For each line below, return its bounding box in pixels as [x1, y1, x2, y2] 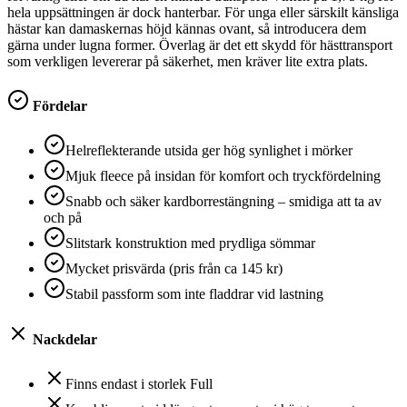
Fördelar [29, 98, 87, 114]
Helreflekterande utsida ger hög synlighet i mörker [65, 143, 352, 159]
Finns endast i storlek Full [65, 375, 213, 392]
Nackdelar [29, 331, 97, 347]
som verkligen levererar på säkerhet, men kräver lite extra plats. [7, 53, 368, 69]
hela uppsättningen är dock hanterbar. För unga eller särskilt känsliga [7, 4, 399, 20]
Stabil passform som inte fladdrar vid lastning [65, 286, 323, 303]
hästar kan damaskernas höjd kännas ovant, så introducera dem [7, 20, 366, 36]
